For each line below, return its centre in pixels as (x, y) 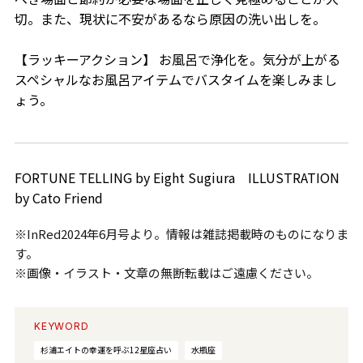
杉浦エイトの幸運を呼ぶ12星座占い (106, 349)
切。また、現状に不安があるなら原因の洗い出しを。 (170, 18)
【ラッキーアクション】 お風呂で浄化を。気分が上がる (177, 59)
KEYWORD (62, 326)
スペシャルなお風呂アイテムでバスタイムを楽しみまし (175, 79)
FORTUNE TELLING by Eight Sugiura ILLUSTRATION (177, 177)
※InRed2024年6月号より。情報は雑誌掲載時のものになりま (181, 233)
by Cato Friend (58, 197)
